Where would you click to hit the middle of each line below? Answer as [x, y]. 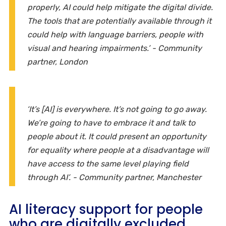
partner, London [58, 62]
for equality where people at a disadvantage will [118, 150]
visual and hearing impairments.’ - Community [115, 48]
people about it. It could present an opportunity [117, 137]
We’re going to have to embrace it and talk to [111, 123]
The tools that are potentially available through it [119, 21]
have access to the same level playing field [108, 164]
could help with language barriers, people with [115, 35]
